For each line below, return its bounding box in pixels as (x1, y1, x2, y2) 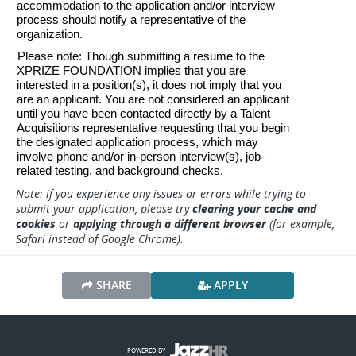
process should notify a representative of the (17, 14, 246, 26)
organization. (17, 28, 86, 41)
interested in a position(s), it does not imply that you (17, 79, 281, 91)
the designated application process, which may (17, 136, 258, 149)
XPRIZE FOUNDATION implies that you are (17, 64, 246, 77)
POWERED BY (126, 346, 165, 354)
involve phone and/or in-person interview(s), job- (17, 150, 265, 163)
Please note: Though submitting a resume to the (17, 50, 265, 63)
